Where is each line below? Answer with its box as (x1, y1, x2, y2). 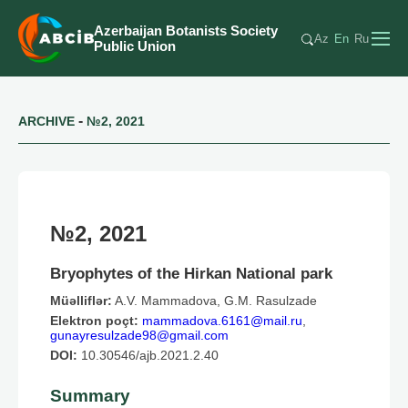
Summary (50, 386, 130, 406)
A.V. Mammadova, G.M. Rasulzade (112, 293, 317, 309)
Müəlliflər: (50, 293, 112, 309)
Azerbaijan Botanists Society (94, 23, 278, 38)
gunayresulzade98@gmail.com (50, 328, 229, 343)
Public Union (94, 38, 176, 54)
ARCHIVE (18, 114, 75, 128)
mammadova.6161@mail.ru (142, 313, 302, 329)
